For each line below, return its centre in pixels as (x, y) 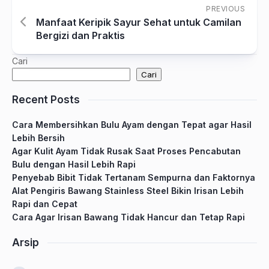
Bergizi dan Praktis (80, 36)
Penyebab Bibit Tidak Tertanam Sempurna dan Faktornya (134, 178)
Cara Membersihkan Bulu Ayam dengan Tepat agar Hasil (132, 125)
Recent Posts (46, 100)
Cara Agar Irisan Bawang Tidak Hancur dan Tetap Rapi (128, 217)
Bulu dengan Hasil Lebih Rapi (74, 165)
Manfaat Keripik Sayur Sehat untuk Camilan (139, 23)
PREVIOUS (225, 9)
